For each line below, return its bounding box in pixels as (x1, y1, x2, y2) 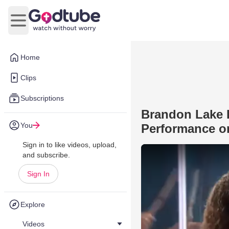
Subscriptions (20, 94, 64, 102)
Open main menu (17, 21, 80, 30)
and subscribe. (22, 151, 70, 159)
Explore (20, 200, 45, 209)
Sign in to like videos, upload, (22, 141, 117, 149)
